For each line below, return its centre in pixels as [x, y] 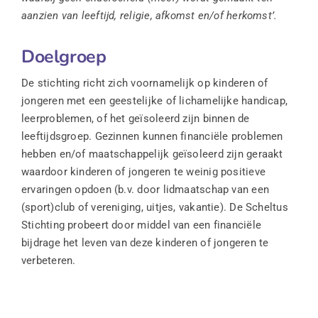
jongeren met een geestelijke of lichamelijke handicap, [154, 101]
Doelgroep [64, 57]
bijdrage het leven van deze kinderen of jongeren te [145, 243]
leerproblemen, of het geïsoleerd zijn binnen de [135, 119]
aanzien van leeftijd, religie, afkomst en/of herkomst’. [149, 16]
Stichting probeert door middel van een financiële [141, 225]
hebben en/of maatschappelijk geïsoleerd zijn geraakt [152, 154]
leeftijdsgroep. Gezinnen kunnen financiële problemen [152, 137]
